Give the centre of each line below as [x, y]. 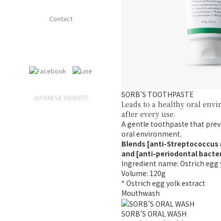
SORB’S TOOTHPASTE [158, 94]
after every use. [148, 114]
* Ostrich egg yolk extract [163, 183]
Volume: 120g [144, 173]
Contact [61, 19]
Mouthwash [141, 193]
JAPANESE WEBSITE [61, 98]
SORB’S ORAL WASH [154, 214]
